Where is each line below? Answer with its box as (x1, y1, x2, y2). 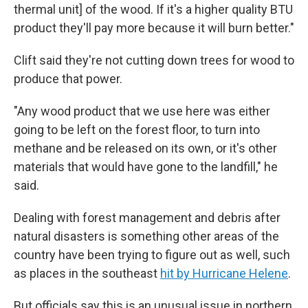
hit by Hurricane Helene (160, 266, 288, 280)
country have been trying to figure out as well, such (14, 247, 290, 262)
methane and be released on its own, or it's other (14, 141, 277, 155)
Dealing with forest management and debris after (14, 210, 280, 225)
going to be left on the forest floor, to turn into (14, 122, 260, 137)
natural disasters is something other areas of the (14, 229, 279, 243)
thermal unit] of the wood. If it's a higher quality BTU (14, 2, 293, 16)
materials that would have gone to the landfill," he (14, 159, 278, 174)
